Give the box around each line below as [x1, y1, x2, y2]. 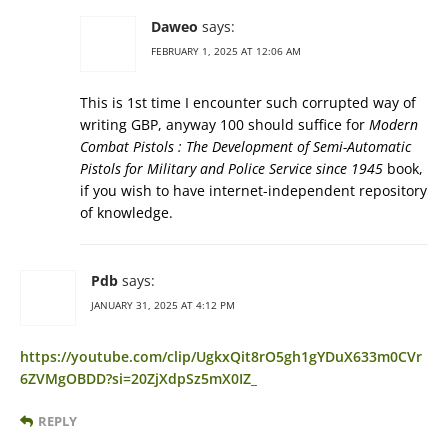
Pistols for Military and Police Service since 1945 [80, 159, 383, 179]
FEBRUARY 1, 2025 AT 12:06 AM [151, 44, 301, 59]
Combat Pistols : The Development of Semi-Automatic [80, 137, 411, 157]
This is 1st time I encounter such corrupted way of [80, 93, 416, 113]
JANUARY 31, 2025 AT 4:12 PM [91, 298, 235, 313]
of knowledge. [80, 203, 173, 223]
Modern [369, 115, 418, 135]
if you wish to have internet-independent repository [80, 181, 427, 201]
